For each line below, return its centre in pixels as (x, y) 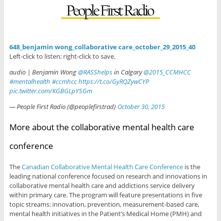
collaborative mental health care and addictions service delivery (102, 185)
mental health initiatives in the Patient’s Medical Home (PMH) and (105, 213)
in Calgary (128, 72)
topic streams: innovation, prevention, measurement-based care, (104, 204)
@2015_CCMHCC (167, 72)
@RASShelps (95, 72)
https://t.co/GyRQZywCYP (113, 82)
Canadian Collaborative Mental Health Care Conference (102, 166)
